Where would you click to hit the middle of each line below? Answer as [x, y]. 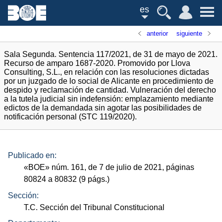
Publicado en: [32, 156]
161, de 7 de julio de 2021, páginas [132, 167]
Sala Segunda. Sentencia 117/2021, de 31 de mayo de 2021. [111, 54]
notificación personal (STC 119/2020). [70, 117]
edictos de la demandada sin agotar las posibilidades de [103, 108]
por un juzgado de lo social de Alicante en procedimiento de [109, 81]
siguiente [189, 33]
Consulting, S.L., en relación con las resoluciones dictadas [107, 72]
